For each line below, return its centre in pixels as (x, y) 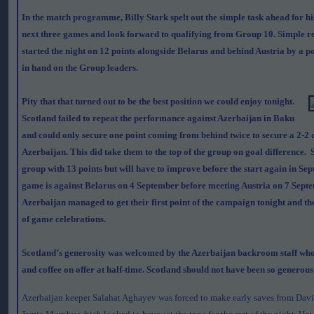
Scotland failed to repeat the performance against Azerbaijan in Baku (158, 118)
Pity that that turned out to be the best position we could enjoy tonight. (158, 101)
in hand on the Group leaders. (80, 68)
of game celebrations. (64, 219)
